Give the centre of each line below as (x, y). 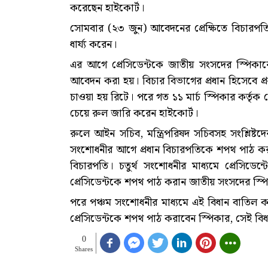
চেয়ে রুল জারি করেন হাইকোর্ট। (134, 114)
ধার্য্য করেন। (93, 45)
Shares (84, 249)
